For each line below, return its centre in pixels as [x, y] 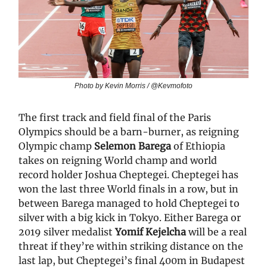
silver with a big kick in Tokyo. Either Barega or [130, 217]
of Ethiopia [198, 146]
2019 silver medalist [66, 232]
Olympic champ [56, 146]
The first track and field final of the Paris [115, 117]
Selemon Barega [133, 146]
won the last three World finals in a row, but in [128, 189]
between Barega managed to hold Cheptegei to [129, 203]
